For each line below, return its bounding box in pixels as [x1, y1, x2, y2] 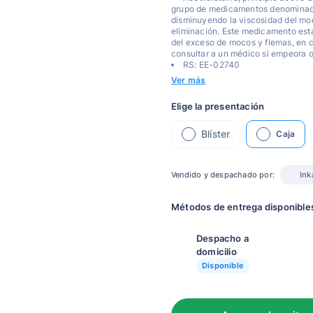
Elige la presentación [171, 101, 265, 112]
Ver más [171, 75, 206, 85]
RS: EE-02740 [183, 59, 240, 70]
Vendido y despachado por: [171, 170, 275, 180]
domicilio [196, 246, 237, 257]
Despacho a [196, 233, 249, 244]
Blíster [201, 128, 231, 140]
